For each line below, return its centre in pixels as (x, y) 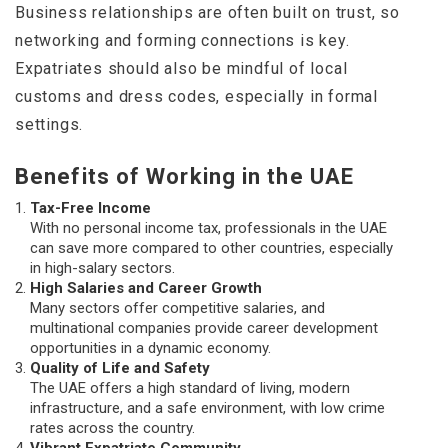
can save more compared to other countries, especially (211, 248)
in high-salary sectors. (102, 268)
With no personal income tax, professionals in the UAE (208, 228)
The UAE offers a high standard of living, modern (190, 388)
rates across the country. (112, 428)
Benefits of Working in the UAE (184, 177)
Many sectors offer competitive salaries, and (177, 308)
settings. (49, 125)
